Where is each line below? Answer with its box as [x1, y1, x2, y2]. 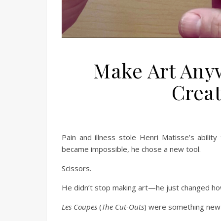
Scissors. [62, 163, 91, 173]
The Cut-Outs [102, 202, 144, 212]
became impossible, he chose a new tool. [62, 144, 201, 154]
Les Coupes [62, 202, 97, 212]
